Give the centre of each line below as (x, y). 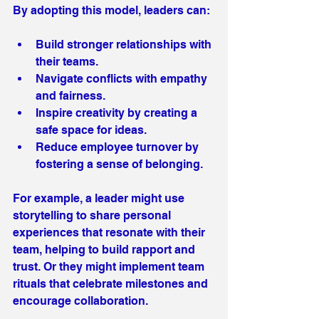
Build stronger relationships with (125, 44)
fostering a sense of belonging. (119, 164)
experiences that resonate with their (110, 232)
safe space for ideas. (91, 130)
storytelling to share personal (93, 215)
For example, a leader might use (100, 198)
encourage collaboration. (80, 300)
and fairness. (70, 95)
